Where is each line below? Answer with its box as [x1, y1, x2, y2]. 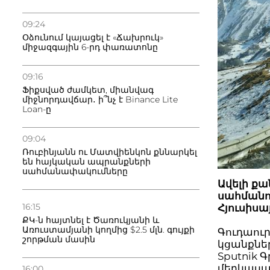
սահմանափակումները [22, 166, 128, 177]
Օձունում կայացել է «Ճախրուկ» [22, 32, 163, 43]
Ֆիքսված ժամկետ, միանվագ [22, 84, 154, 95]
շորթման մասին [22, 234, 95, 245]
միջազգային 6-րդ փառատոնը [22, 42, 158, 52]
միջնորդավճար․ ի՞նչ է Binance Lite [22, 94, 178, 105]
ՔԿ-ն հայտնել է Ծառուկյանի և [22, 215, 159, 225]
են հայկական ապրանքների [22, 156, 151, 167]
